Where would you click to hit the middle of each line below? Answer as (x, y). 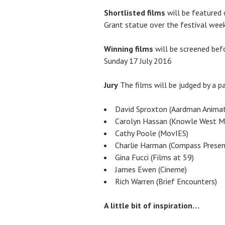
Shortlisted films (135, 12)
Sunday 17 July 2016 (138, 61)
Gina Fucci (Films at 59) (154, 157)
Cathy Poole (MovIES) (152, 133)
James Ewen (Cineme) (151, 169)
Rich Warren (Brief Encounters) (166, 181)
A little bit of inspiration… (152, 205)
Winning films (129, 48)
